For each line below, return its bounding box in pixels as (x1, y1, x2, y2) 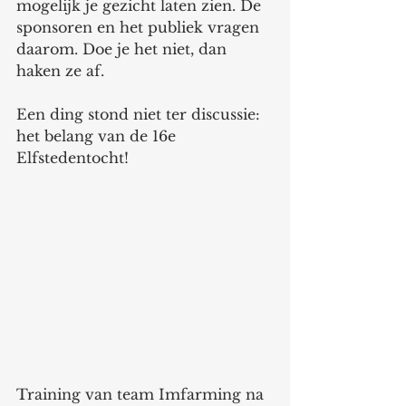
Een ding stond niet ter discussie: (16, 104, 265, 123)
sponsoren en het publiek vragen (16, 17, 264, 36)
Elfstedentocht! (16, 148, 133, 167)
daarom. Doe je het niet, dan (16, 39, 231, 58)
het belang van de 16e (16, 126, 180, 145)
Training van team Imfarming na (16, 384, 268, 403)
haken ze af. (16, 61, 104, 80)
